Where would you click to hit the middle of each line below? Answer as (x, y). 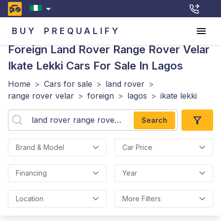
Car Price (137, 147)
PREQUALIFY (82, 31)
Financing (31, 173)
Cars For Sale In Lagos (123, 66)
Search (154, 120)
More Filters (142, 199)
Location (30, 199)
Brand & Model (40, 147)
